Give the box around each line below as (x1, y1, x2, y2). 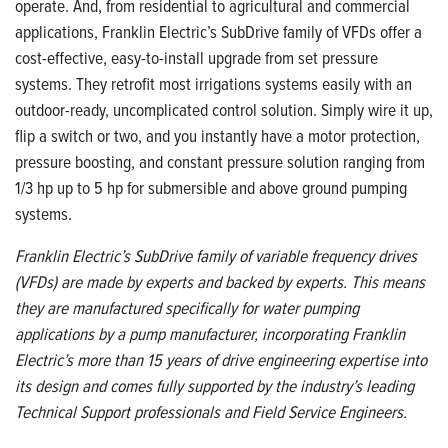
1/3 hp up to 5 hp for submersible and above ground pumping (15, 175, 407, 200)
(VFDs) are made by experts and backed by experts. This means (15, 269, 425, 294)
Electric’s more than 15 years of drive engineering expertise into (15, 347, 427, 372)
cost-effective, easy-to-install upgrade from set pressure (15, 45, 378, 70)
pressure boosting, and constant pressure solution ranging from (15, 149, 425, 174)
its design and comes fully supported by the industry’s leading (15, 373, 414, 398)
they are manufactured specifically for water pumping (15, 295, 359, 320)
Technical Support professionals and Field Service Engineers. (15, 399, 407, 424)
